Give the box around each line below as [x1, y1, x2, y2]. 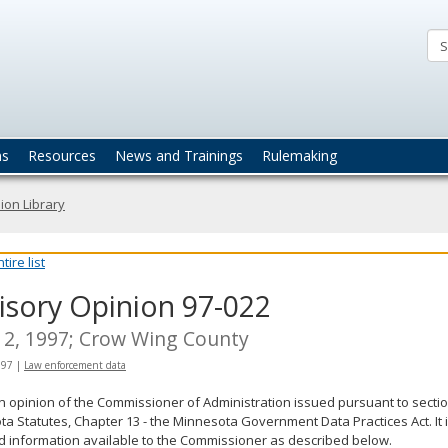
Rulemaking [262, 145, 337, 165]
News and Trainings [115, 145, 243, 165]
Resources [28, 145, 96, 165]
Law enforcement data [24, 357, 126, 372]
